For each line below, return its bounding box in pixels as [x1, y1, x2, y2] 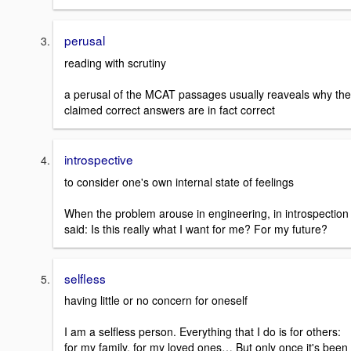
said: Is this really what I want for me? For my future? [64, 220, 327, 237]
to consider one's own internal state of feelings [64, 173, 294, 190]
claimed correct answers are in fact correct [64, 102, 275, 118]
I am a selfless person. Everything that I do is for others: [64, 324, 341, 340]
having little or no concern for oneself [64, 292, 248, 309]
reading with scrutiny [64, 55, 166, 71]
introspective [64, 150, 133, 168]
